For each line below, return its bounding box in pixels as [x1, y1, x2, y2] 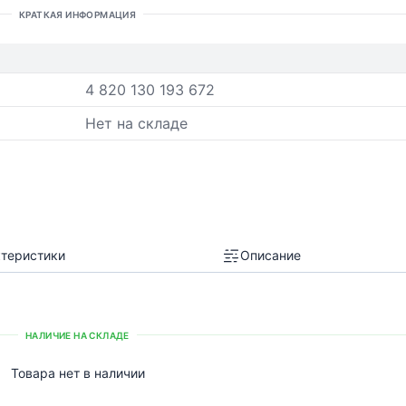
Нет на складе [85, 114, 188, 132]
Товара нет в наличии [10, 365, 145, 381]
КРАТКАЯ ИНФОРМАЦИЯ [18, 8, 137, 20]
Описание [240, 247, 301, 263]
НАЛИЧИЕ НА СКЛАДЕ [25, 329, 130, 341]
